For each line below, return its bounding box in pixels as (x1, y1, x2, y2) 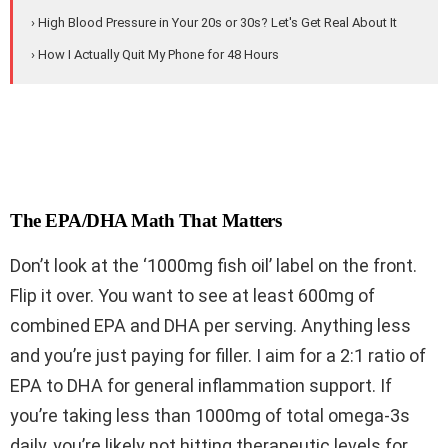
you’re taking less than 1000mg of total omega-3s (10, 405, 410, 427)
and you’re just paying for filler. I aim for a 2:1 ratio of (10, 345, 426, 367)
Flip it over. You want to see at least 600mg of (10, 285, 375, 307)
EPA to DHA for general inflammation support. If (10, 375, 392, 397)
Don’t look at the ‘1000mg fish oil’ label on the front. (10, 255, 417, 277)
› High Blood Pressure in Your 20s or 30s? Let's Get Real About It (31, 15, 397, 31)
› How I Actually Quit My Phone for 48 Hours (31, 47, 279, 63)
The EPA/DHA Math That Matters (10, 210, 282, 232)
